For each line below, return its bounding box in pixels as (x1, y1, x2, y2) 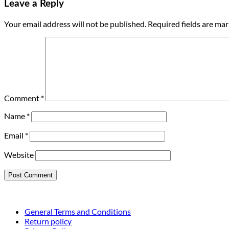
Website (4, 150, 34, 160)
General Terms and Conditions (25, 207, 131, 217)
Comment (4, 93, 41, 103)
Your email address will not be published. (4, 19, 146, 29)
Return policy (25, 216, 72, 226)
